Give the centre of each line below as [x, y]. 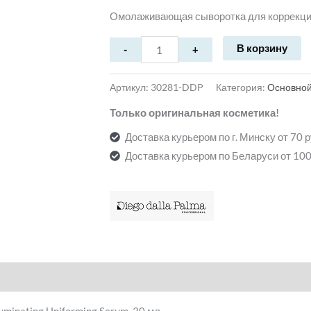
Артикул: [130, 87]
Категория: [241, 87]
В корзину [262, 48]
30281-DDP [177, 87]
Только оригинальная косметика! [194, 113]
